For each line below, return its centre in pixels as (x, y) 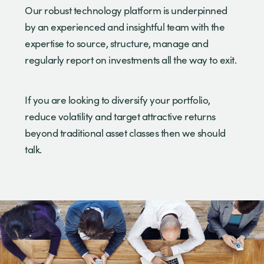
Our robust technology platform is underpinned (126, 10)
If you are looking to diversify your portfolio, (118, 100)
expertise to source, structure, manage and (116, 43)
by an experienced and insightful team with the (125, 27)
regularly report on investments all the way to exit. (131, 60)
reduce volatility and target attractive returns (120, 116)
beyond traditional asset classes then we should (125, 133)
